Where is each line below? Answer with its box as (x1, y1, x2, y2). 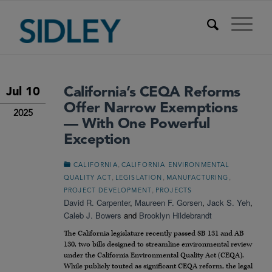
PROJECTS (155, 188, 192, 194)
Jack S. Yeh (207, 197, 250, 208)
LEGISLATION (115, 175, 163, 182)
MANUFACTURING (166, 175, 229, 182)
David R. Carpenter (64, 197, 130, 208)
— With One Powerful (64, 117, 210, 132)
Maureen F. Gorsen (135, 197, 202, 208)
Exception (64, 133, 131, 148)
